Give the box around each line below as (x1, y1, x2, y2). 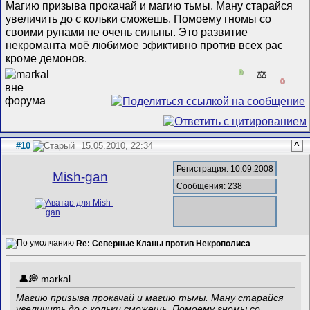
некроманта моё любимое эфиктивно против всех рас (6, 39, 284, 52)
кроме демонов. (6, 52, 88, 65)
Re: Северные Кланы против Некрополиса (76, 238, 251, 248)
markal (41, 273, 71, 285)
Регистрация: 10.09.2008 (176, 164, 274, 174)
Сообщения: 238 (176, 181, 243, 192)
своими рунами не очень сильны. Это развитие (6, 26, 248, 39)
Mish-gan (52, 170, 108, 185)
